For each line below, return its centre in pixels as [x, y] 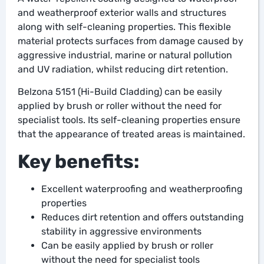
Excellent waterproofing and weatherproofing [142, 189]
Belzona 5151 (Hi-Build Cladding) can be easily [120, 92]
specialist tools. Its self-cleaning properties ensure [129, 120]
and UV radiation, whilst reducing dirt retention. [123, 69]
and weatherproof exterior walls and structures [122, 13]
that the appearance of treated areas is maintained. [131, 134]
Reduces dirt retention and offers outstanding [143, 217]
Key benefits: [78, 161]
